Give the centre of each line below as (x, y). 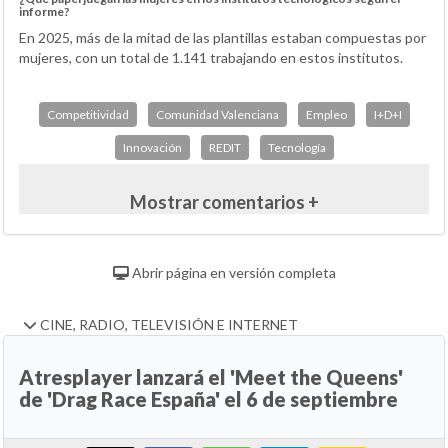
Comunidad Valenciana (217, 115)
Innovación (152, 148)
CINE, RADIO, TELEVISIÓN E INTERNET (167, 325)
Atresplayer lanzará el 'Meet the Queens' (211, 377)
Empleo (326, 115)
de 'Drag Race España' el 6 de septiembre (208, 399)
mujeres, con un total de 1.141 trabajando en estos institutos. (211, 58)
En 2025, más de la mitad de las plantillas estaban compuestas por (222, 38)
